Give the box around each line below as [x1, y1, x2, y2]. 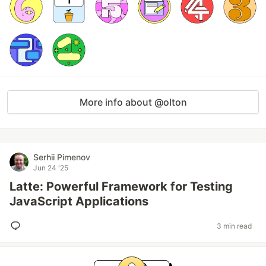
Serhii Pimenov [33, 152, 90, 162]
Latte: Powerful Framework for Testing [9, 179, 233, 194]
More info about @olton [79, 96, 187, 108]
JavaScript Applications [9, 194, 148, 208]
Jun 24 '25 [33, 163, 68, 172]
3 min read [217, 221, 252, 230]
